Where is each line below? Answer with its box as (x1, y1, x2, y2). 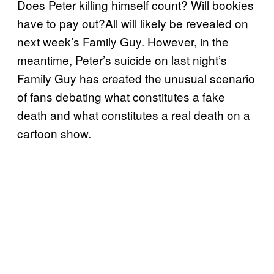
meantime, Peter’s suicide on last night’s (17, 51, 227, 68)
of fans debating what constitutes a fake (17, 88, 225, 105)
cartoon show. (17, 125, 91, 142)
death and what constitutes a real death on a (17, 106, 250, 124)
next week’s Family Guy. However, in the (17, 33, 229, 50)
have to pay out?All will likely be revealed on (17, 15, 248, 32)
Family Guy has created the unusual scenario (17, 70, 255, 87)
